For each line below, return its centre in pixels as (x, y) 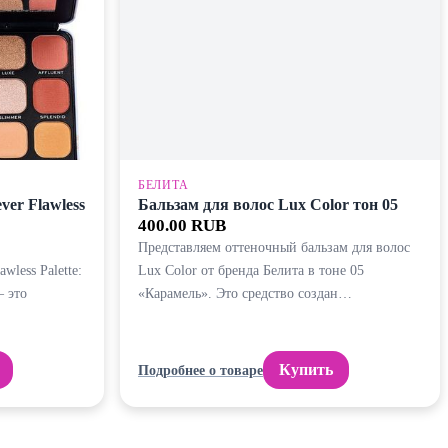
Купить (306, 370)
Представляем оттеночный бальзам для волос (274, 247)
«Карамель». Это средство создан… (245, 293)
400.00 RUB (182, 226)
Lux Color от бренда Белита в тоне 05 (251, 270)
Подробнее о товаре (200, 369)
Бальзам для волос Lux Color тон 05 (268, 205)
